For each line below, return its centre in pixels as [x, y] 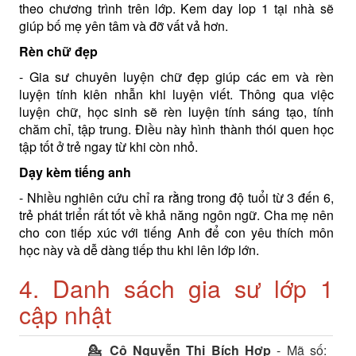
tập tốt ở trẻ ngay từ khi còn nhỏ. [108, 146]
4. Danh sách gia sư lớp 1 [176, 288]
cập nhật [65, 314]
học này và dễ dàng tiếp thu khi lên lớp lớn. [139, 250]
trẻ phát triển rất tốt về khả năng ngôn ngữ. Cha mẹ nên [176, 215]
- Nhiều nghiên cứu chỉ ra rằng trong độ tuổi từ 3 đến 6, [176, 197]
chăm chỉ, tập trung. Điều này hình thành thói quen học [176, 129]
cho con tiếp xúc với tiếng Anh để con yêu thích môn [176, 232]
